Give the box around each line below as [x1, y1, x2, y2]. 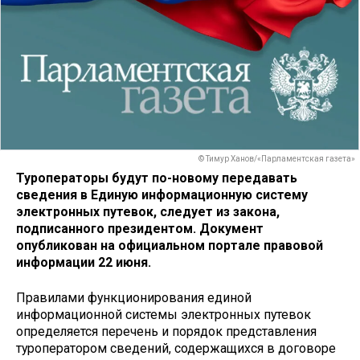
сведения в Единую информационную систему [16, 186, 308, 202]
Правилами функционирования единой [16, 290, 252, 306]
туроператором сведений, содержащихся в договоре [16, 341, 336, 357]
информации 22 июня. [16, 254, 151, 270]
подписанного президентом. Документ [16, 220, 264, 236]
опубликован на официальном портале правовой [16, 237, 323, 253]
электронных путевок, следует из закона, [16, 203, 280, 219]
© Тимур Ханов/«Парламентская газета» [198, 154, 355, 164]
